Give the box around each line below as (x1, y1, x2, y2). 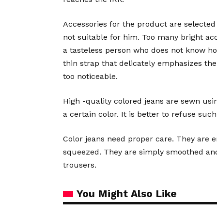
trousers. (63, 160, 96, 170)
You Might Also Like (77, 187, 177, 200)
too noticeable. (63, 72, 118, 81)
